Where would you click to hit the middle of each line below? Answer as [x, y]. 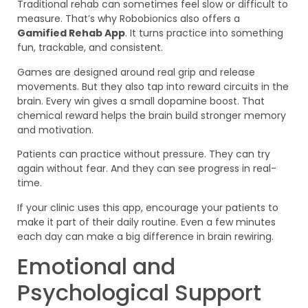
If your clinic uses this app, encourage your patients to [148, 207]
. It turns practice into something [204, 33]
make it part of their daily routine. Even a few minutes [146, 222]
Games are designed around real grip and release [136, 72]
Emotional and [96, 266]
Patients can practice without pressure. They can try [144, 154]
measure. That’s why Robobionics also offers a [129, 19]
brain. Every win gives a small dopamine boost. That [141, 101]
